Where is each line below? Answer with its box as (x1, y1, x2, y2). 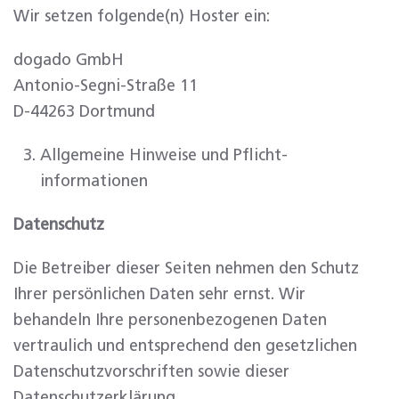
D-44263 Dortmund (13, 104, 155, 120)
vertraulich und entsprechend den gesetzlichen (13, 338, 357, 354)
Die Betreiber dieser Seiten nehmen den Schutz (13, 261, 359, 277)
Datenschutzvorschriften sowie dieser (13, 364, 289, 380)
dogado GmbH (13, 53, 124, 69)
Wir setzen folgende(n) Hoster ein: (13, 9, 270, 25)
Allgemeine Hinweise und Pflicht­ (40, 148, 288, 164)
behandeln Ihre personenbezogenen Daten (13, 313, 327, 329)
